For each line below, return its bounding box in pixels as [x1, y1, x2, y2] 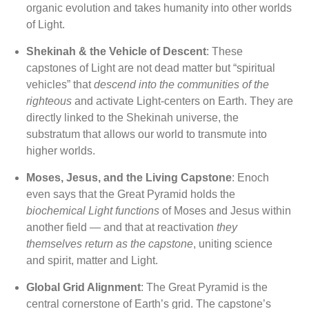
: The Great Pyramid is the [141, 281, 268, 294]
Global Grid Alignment [26, 281, 141, 294]
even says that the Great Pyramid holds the [26, 188, 236, 201]
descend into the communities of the [94, 79, 270, 91]
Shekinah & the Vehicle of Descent [26, 46, 207, 58]
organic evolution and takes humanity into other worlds [26, 2, 292, 14]
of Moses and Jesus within [159, 205, 292, 217]
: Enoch [232, 172, 270, 184]
